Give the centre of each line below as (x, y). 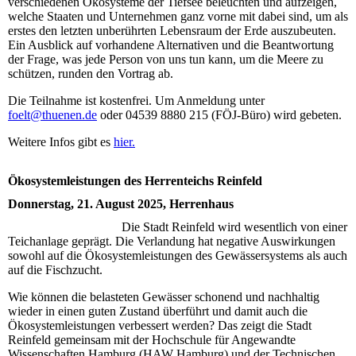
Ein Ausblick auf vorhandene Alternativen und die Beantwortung (171, 45)
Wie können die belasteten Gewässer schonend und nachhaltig (164, 296)
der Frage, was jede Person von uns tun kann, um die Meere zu (166, 60)
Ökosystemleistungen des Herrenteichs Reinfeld (135, 180)
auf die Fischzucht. (55, 269)
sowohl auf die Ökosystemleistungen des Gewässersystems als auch (178, 255)
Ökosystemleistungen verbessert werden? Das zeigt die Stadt (160, 325)
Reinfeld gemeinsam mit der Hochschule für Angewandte (152, 339)
